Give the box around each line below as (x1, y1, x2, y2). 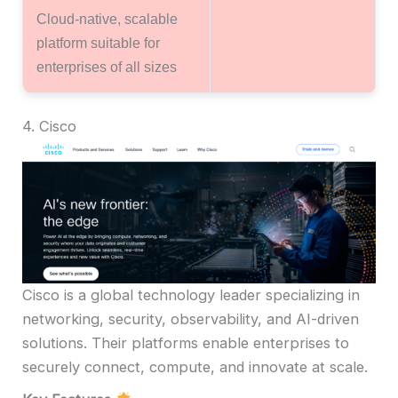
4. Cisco (22, 117, 76, 136)
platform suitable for (36, 34, 160, 51)
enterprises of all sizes (36, 58, 177, 75)
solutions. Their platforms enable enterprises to (22, 334, 349, 353)
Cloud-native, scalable (36, 10, 178, 27)
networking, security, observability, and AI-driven (22, 310, 359, 329)
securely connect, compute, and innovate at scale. (22, 358, 368, 377)
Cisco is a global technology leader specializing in (22, 286, 360, 305)
